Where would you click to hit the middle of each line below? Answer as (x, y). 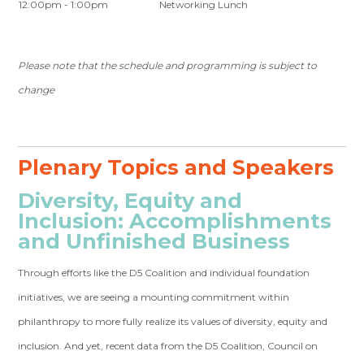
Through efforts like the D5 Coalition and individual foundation (164, 273)
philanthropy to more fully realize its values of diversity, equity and (173, 322)
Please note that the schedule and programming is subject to (168, 66)
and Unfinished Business (154, 241)
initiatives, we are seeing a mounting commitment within (154, 297)
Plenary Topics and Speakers (176, 167)
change (37, 90)
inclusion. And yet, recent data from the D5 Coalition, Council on (168, 346)
